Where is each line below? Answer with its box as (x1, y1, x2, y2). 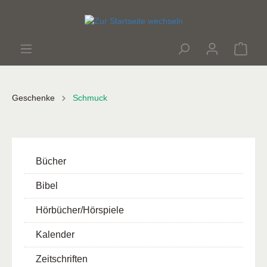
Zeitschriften (36, 253, 88, 264)
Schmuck (73, 92, 107, 103)
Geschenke (12, 92, 55, 103)
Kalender (36, 229, 74, 240)
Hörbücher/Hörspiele (36, 204, 124, 215)
